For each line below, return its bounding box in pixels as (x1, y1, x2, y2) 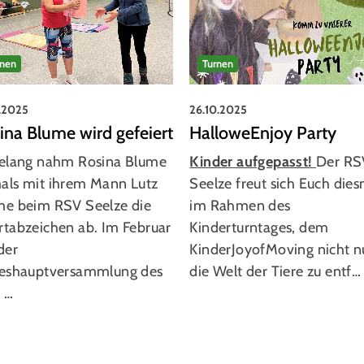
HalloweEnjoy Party (190, 121, 337, 143)
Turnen (203, 56, 234, 70)
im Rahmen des (190, 196, 292, 214)
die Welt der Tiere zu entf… (190, 262, 362, 280)
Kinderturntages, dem (190, 218, 329, 236)
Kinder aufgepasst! (190, 152, 317, 171)
